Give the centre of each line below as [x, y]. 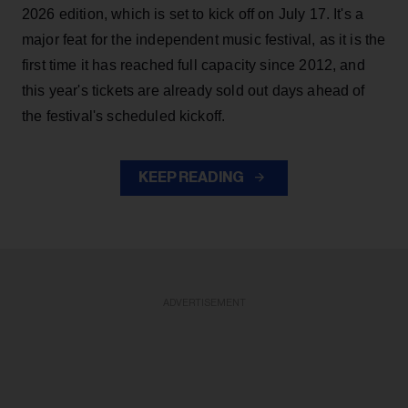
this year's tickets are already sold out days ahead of [194, 91]
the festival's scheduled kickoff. [124, 117]
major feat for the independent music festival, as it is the [204, 40]
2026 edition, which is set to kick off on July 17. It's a [193, 15]
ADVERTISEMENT [204, 303]
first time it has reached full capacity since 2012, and [194, 66]
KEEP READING [192, 178]
